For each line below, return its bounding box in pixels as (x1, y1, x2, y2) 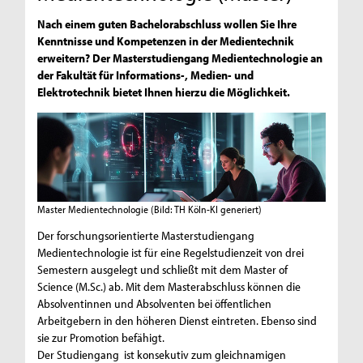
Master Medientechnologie (37, 203, 149, 216)
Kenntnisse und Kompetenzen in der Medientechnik (37, 32, 295, 49)
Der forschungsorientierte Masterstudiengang (37, 228, 255, 244)
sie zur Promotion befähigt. (37, 330, 165, 346)
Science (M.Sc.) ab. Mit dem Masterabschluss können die (37, 279, 301, 295)
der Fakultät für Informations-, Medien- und (37, 66, 254, 83)
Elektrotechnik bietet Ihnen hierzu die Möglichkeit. (37, 83, 291, 100)
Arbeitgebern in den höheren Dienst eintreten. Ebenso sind (37, 313, 318, 329)
